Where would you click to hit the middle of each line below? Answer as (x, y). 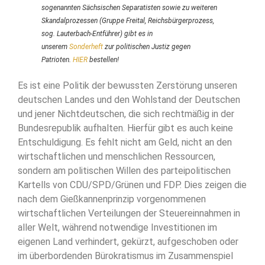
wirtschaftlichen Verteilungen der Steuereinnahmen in (129, 213)
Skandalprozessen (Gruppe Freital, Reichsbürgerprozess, (128, 20)
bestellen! (103, 59)
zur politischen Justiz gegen (147, 46)
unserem (55, 46)
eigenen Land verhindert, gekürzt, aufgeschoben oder (128, 241)
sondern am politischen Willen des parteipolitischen (124, 170)
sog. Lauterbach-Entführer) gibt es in (97, 33)
